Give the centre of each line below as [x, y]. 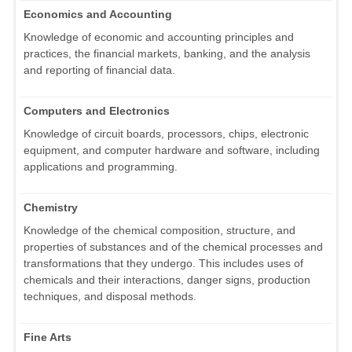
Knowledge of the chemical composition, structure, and [159, 231]
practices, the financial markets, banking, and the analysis [167, 54]
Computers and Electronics [97, 111]
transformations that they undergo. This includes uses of [163, 264]
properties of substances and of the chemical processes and [173, 247]
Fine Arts [48, 337]
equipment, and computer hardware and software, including [172, 150]
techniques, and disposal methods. [110, 297]
